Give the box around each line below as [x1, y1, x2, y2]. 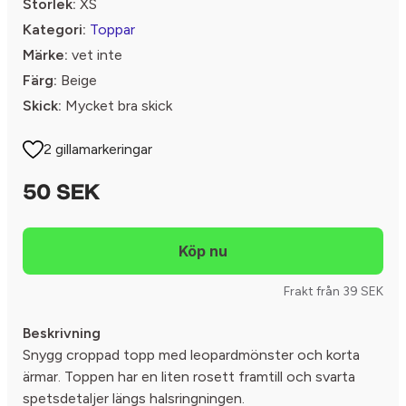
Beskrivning [23, 324, 101, 343]
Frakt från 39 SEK [284, 284, 383, 300]
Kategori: [23, 21, 86, 39]
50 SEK [23, 183, 100, 206]
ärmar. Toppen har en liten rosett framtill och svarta [23, 368, 355, 386]
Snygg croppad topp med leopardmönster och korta [23, 346, 360, 364]
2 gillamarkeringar [43, 140, 153, 159]
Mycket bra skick [62, 97, 172, 115]
